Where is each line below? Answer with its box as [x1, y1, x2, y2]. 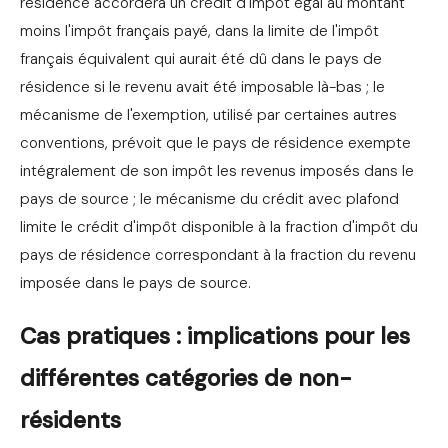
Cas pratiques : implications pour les [20, 321, 410, 352]
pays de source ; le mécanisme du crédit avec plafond [20, 189, 399, 210]
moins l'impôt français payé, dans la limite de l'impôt [20, 21, 379, 42]
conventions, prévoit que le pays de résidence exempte [20, 133, 411, 154]
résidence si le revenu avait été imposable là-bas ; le [20, 77, 385, 98]
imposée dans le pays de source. [20, 273, 251, 294]
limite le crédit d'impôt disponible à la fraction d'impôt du [20, 217, 418, 238]
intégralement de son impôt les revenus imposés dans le [20, 161, 414, 182]
